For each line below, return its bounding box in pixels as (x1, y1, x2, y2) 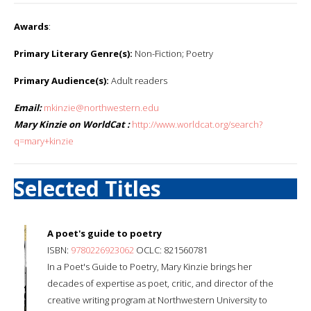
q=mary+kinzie (14, 134, 74, 147)
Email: (14, 101, 42, 114)
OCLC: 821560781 (134, 243, 208, 256)
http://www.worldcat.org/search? (132, 117, 262, 131)
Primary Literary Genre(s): (14, 47, 133, 60)
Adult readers (109, 74, 167, 87)
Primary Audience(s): (14, 74, 109, 87)
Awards (14, 19, 49, 33)
